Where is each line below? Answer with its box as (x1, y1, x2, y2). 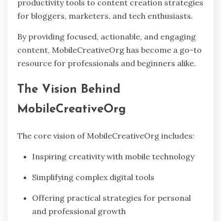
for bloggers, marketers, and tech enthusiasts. (17, 11, 193, 21)
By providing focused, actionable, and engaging (17, 32, 196, 42)
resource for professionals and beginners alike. (17, 58, 196, 69)
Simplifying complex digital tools (32, 172, 154, 183)
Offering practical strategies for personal (32, 193, 191, 203)
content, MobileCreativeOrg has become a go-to (17, 45, 202, 55)
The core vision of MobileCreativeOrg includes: (17, 131, 194, 141)
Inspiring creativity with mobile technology (32, 151, 194, 162)
